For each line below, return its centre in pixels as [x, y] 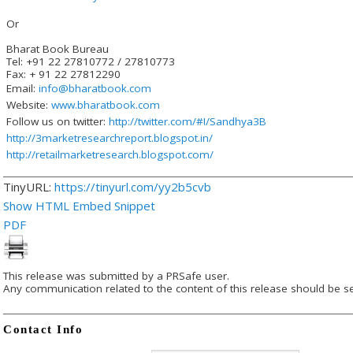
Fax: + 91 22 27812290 [62, 74]
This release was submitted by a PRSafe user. [116, 275]
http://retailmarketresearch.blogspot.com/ [110, 154]
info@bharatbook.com [95, 88]
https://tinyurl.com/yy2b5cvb [133, 186]
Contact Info [43, 329]
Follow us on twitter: [56, 121]
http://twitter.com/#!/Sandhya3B [188, 121]
